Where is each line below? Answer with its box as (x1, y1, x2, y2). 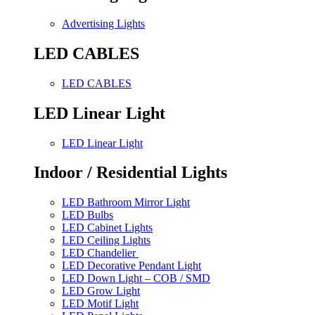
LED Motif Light (62, 297, 139, 310)
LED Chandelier (62, 247, 139, 259)
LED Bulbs (62, 209, 113, 221)
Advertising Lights (62, 17, 145, 30)
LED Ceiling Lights (62, 234, 150, 247)
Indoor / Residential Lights (34, 163, 227, 182)
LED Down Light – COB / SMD (62, 272, 210, 285)
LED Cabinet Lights (62, 221, 153, 234)
